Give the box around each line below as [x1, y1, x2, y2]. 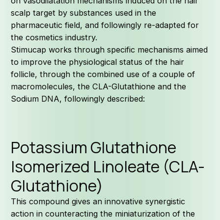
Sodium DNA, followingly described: [11, 94, 145, 104]
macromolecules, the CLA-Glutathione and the [11, 82, 187, 92]
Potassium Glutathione [11, 137, 177, 159]
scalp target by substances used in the [11, 8, 157, 18]
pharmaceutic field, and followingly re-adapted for [11, 20, 199, 30]
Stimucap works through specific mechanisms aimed [11, 45, 208, 55]
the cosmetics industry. [11, 32, 98, 43]
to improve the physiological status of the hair [11, 57, 185, 67]
